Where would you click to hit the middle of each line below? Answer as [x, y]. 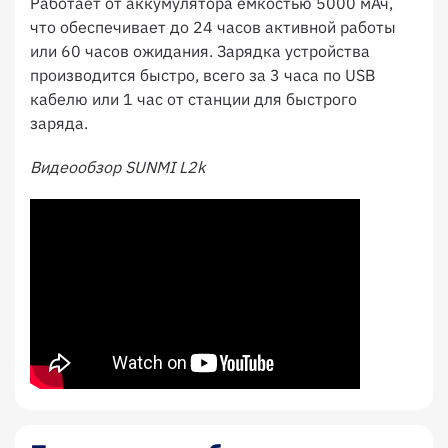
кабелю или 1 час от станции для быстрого [193, 99]
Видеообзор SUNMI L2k [117, 167]
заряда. [59, 123]
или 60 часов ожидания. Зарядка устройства [200, 51]
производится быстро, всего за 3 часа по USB [202, 75]
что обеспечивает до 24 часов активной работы [213, 27]
